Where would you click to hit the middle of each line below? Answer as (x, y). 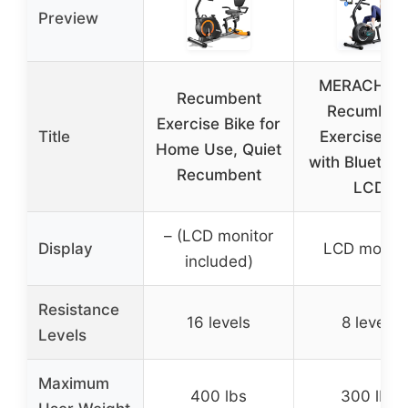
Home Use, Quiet (219, 149)
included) (219, 261)
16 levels (219, 322)
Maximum (74, 383)
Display (66, 248)
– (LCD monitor (219, 235)
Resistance (79, 309)
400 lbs (219, 396)
